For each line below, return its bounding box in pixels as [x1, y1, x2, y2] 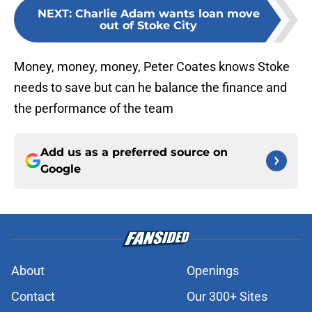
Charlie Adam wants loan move [75, 7, 260, 21]
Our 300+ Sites [187, 289, 267, 304]
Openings [187, 263, 239, 279]
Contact [11, 289, 55, 304]
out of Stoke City [100, 19, 197, 33]
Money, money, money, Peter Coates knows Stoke [14, 59, 290, 75]
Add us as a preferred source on [40, 146, 228, 159]
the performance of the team [14, 101, 173, 116]
